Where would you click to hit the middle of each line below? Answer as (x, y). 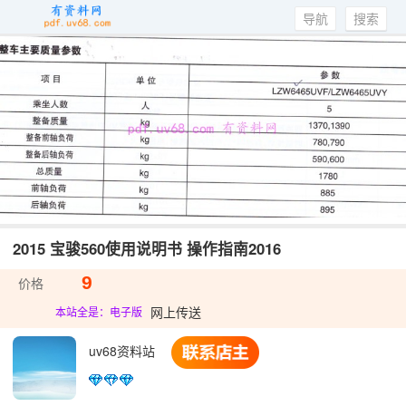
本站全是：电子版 (98, 312)
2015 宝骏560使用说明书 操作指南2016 (147, 248)
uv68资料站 (124, 350)
